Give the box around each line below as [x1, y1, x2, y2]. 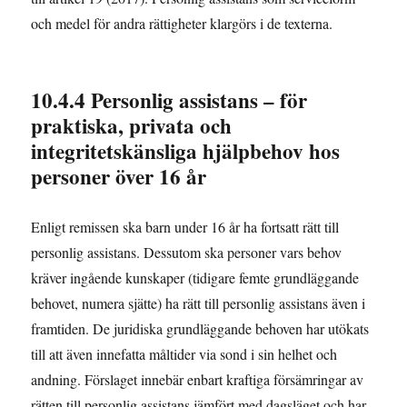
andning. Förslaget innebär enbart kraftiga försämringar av [31, 370, 364, 390]
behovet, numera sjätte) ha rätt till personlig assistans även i [31, 293, 366, 313]
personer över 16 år [31, 161, 207, 193]
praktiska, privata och [31, 110, 233, 142]
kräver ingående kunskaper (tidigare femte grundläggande [31, 268, 360, 288]
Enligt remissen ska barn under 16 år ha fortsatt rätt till [31, 217, 340, 237]
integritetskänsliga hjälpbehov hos [31, 135, 341, 167]
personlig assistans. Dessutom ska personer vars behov [31, 243, 342, 263]
